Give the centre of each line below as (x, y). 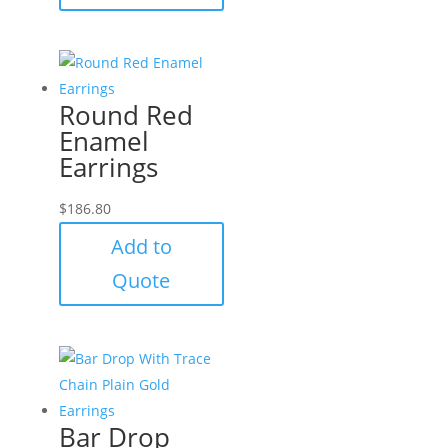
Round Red (125, 115)
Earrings (108, 167)
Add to (141, 247)
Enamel (103, 141)
